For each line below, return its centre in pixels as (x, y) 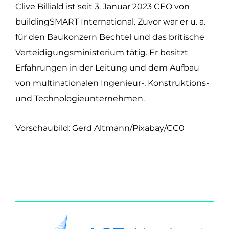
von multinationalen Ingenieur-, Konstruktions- (112, 83)
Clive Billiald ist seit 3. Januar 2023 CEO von (102, 7)
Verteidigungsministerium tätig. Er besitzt (102, 53)
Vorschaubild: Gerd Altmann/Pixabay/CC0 (100, 128)
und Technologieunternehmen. (80, 99)
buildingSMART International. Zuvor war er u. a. (110, 22)
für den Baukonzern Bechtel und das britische (110, 37)
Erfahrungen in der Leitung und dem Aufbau (107, 68)
